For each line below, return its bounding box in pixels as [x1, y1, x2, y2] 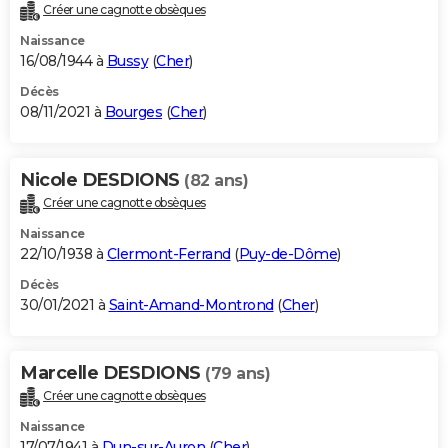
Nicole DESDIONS [20, 169, 184, 192]
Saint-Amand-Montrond [108, 296, 274, 315]
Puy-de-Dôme [238, 245, 337, 264]
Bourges [104, 103, 162, 122]
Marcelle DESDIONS [20, 362, 205, 385]
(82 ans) [184, 171, 248, 191]
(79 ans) [205, 364, 270, 384]
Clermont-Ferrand [106, 245, 231, 264]
